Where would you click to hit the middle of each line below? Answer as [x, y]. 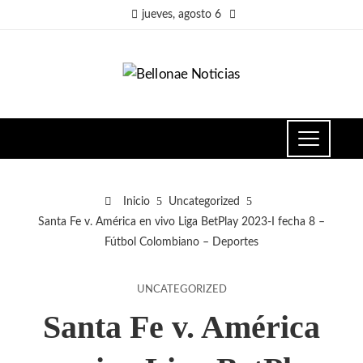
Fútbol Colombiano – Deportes [181, 241]
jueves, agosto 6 [181, 15]
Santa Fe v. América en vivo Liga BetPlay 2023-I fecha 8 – [181, 221]
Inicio [135, 201]
